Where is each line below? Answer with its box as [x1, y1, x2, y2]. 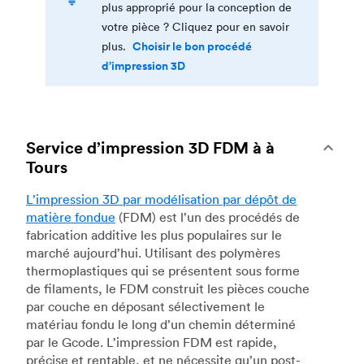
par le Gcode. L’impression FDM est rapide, [26, 333, 277, 350]
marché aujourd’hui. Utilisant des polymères [26, 244, 280, 261]
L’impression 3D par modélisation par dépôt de [26, 190, 297, 207]
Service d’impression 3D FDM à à [26, 136, 275, 158]
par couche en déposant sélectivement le [26, 297, 265, 314]
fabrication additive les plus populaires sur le [26, 226, 282, 243]
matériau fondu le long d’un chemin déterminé [26, 315, 296, 332]
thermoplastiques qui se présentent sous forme [26, 262, 300, 279]
